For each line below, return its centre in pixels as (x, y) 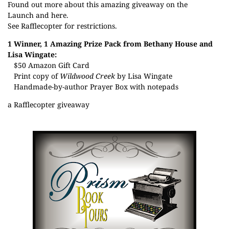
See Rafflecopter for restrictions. (62, 26)
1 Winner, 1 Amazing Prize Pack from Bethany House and (110, 44)
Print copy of (34, 76)
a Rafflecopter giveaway (49, 105)
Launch (21, 15)
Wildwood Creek (87, 76)
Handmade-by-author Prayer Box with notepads (94, 87)
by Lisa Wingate (144, 76)
